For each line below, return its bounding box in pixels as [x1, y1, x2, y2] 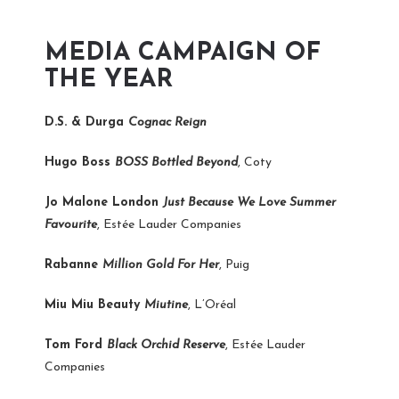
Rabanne [45, 257, 102, 272]
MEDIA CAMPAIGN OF [45, 40, 321, 66]
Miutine [144, 297, 188, 312]
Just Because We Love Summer [163, 195, 336, 209]
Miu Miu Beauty [45, 297, 144, 312]
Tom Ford [45, 338, 107, 352]
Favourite [45, 217, 97, 232]
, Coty [238, 155, 272, 169]
